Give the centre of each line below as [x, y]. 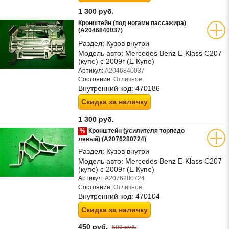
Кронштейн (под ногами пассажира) [132, 23]
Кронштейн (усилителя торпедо [136, 131]
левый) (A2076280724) [112, 139]
